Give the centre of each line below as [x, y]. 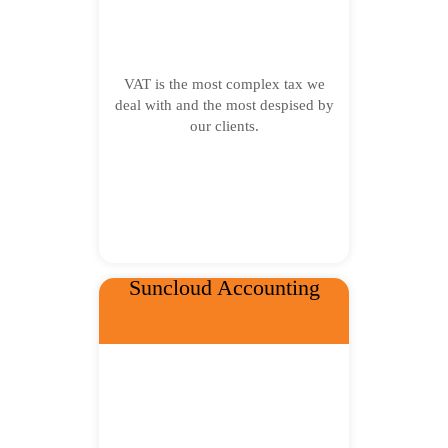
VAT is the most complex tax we [224, 84]
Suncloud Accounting [224, 287]
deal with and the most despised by [224, 105]
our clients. [224, 126]
